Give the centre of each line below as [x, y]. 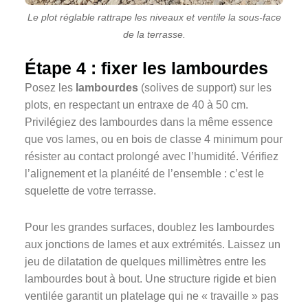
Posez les [50, 88]
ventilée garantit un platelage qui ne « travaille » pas [152, 296]
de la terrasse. [154, 35]
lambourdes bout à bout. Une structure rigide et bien [151, 279]
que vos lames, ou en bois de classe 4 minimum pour [154, 140]
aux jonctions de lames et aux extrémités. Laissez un [153, 245]
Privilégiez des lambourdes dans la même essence [149, 122]
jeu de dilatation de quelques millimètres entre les [145, 262]
